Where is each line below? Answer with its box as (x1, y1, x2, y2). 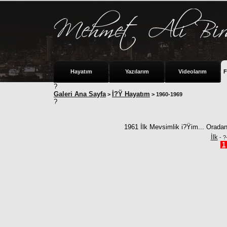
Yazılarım (125, 68, 149, 74)
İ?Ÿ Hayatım (112, 90, 150, 98)
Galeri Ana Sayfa (54, 90, 106, 98)
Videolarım (178, 68, 207, 74)
